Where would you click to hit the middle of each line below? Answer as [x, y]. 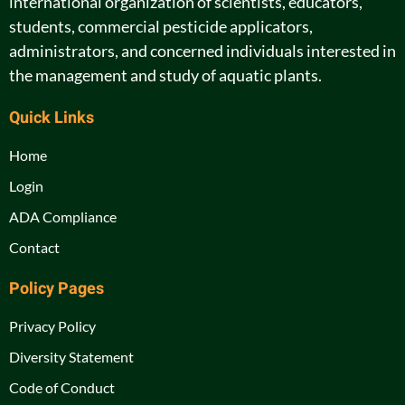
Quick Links [52, 118]
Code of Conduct [62, 388]
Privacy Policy [52, 326]
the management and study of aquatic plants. [165, 75]
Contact [34, 248]
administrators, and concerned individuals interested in [202, 51]
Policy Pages [57, 289]
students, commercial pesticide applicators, [161, 27]
